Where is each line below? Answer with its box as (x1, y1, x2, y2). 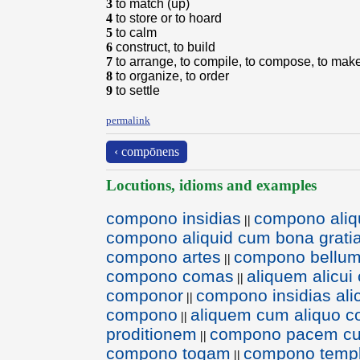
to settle (116, 84, 160, 97)
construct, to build (116, 40, 215, 54)
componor (106, 286, 183, 305)
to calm (116, 26, 157, 39)
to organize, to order (116, 69, 229, 83)
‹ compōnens (114, 145, 179, 158)
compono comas (106, 267, 234, 285)
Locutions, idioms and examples (106, 177, 317, 194)
